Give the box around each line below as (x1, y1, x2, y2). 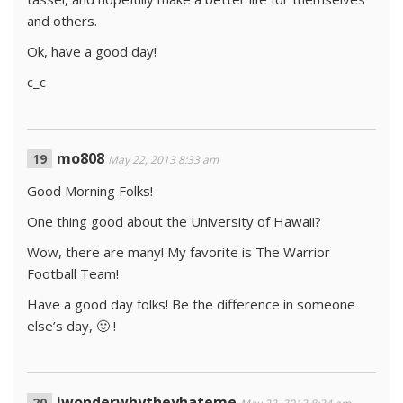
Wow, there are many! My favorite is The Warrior (27, 243, 330, 261)
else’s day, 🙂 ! (27, 317, 116, 335)
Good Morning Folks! (27, 182, 153, 200)
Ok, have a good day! (27, 42, 157, 60)
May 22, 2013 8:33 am (108, 152, 219, 167)
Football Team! (27, 264, 119, 282)
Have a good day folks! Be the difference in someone (27, 295, 355, 313)
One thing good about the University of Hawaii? (27, 212, 321, 230)
